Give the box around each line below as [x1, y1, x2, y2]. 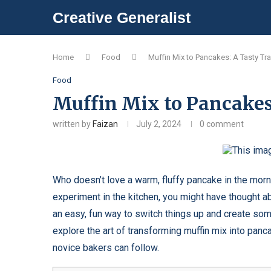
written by [53, 119, 93, 129]
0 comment [200, 119, 244, 129]
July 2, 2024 [136, 119, 181, 129]
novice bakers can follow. [53, 242, 159, 253]
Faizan [93, 119, 118, 129]
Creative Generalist [53, 8, 191, 26]
